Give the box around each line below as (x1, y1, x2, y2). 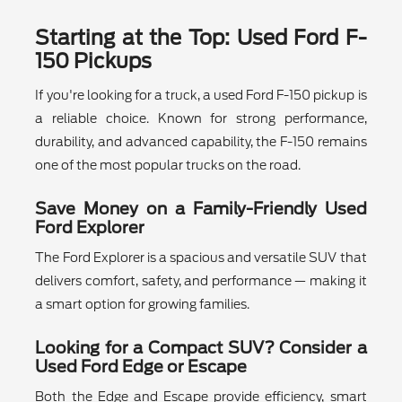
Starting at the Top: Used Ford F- (35, 26, 367, 50)
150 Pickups (35, 49, 153, 74)
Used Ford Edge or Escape (35, 357, 248, 377)
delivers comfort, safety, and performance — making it (35, 274, 367, 289)
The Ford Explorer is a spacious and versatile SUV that (35, 250, 367, 266)
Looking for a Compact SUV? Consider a (35, 338, 367, 358)
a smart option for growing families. (35, 297, 250, 312)
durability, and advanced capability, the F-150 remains (35, 135, 367, 150)
